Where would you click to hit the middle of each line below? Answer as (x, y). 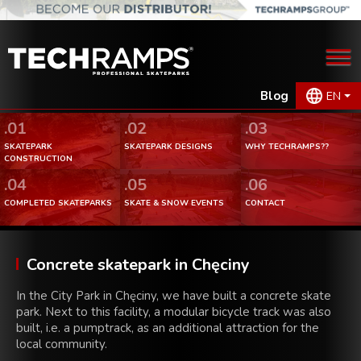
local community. (62, 344)
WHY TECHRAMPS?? (286, 147)
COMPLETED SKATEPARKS (58, 203)
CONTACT (265, 203)
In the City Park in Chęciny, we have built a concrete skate (174, 296)
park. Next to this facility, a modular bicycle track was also (174, 312)
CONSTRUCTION (38, 159)
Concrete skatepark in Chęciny (138, 265)
